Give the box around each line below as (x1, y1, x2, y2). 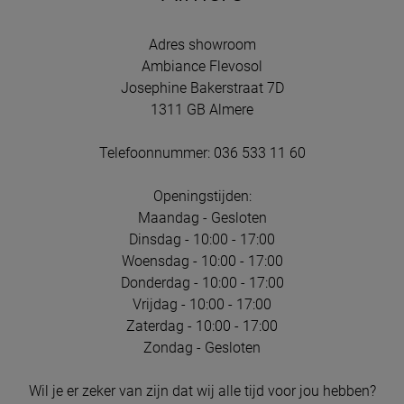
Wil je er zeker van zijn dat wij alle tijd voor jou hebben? (28, 381, 376, 399)
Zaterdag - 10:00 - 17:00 (126, 317, 278, 335)
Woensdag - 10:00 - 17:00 (121, 252, 283, 270)
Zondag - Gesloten (143, 338, 261, 356)
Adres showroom (148, 35, 256, 53)
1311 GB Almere (151, 100, 253, 118)
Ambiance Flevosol (142, 57, 262, 75)
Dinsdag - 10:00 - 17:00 (129, 230, 275, 248)
